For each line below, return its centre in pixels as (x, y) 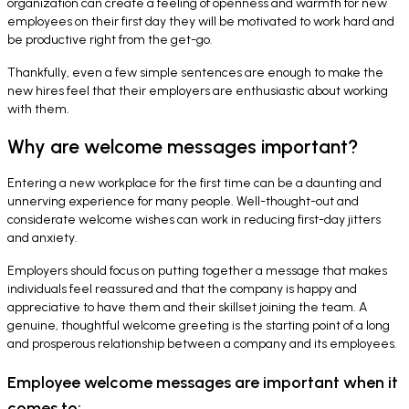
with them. (38, 109)
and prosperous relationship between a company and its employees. (202, 344)
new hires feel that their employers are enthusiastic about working (198, 90)
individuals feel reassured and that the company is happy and (182, 289)
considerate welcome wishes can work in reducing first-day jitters (194, 220)
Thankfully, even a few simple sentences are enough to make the (195, 72)
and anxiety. (42, 238)
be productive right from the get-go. (110, 39)
